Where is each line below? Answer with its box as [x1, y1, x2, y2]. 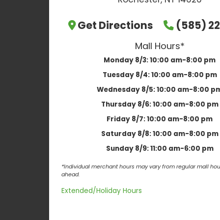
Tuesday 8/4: [102, 70, 151, 80]
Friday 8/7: [107, 114, 147, 124]
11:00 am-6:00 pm [150, 143, 214, 153]
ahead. [61, 170, 80, 178]
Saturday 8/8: [101, 129, 153, 138]
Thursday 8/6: [101, 99, 153, 109]
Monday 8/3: [104, 55, 150, 65]
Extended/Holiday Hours [61, 186, 142, 195]
